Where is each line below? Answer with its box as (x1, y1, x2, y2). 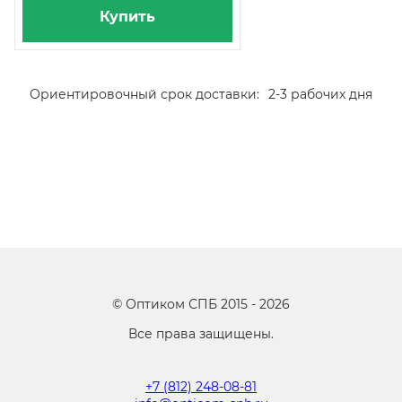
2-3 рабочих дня (268, 86, 372, 102)
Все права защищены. (128, 326, 274, 342)
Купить (100, 8, 155, 25)
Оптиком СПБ (126, 296, 217, 312)
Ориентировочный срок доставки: (30, 86, 259, 102)
